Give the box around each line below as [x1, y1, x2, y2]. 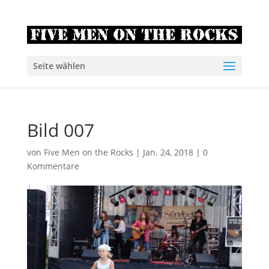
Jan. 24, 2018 [142, 147, 193, 158]
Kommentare [26, 160, 79, 172]
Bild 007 [26, 118, 94, 142]
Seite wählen [32, 60, 85, 72]
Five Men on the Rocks [43, 147, 133, 158]
